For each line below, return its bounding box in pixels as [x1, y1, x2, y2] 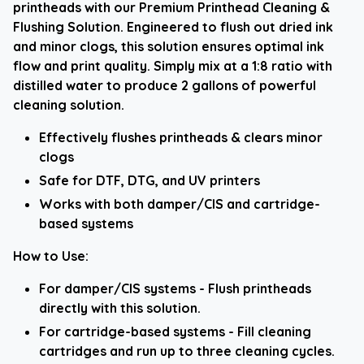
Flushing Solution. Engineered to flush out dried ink [13, 18, 333, 35]
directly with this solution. [39, 299, 201, 316]
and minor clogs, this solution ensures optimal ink [13, 37, 324, 54]
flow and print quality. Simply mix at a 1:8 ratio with [13, 57, 332, 74]
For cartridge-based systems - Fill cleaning [39, 323, 311, 340]
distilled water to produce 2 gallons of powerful [13, 76, 316, 93]
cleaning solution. [13, 96, 124, 113]
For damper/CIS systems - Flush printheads [39, 279, 311, 297]
